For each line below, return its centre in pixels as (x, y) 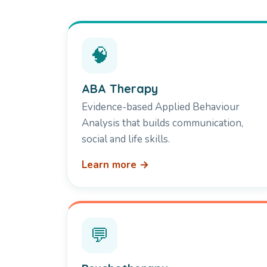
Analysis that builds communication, (162, 123)
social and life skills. (126, 139)
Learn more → (115, 165)
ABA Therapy (120, 89)
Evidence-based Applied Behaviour (161, 107)
